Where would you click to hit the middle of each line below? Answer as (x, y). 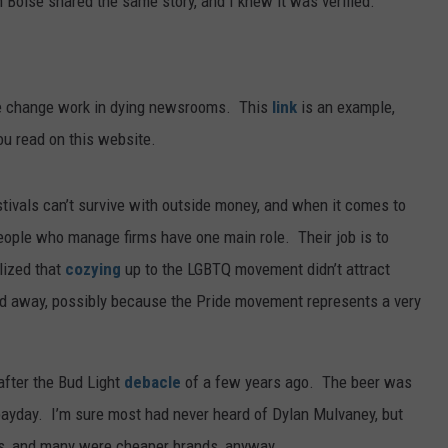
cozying (93, 269)
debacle (150, 382)
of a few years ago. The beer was (296, 382)
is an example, (346, 107)
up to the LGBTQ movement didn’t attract (255, 269)
